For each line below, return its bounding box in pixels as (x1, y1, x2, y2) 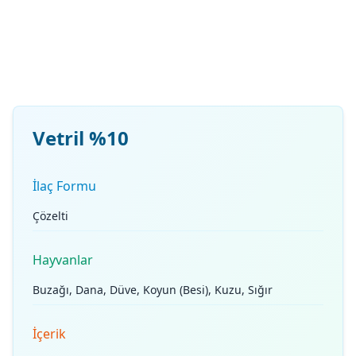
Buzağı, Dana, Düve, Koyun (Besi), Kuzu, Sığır (33, 282, 273, 297)
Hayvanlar (33, 251, 93, 269)
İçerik (33, 325, 66, 342)
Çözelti (33, 208, 68, 223)
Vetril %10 (33, 125, 129, 151)
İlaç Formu (33, 177, 96, 195)
